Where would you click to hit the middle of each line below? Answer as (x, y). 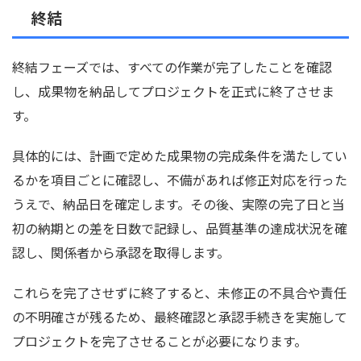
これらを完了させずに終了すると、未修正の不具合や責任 (179, 293)
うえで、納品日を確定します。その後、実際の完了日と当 (178, 204)
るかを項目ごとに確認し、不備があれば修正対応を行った (180, 180)
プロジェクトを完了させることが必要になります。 (160, 341)
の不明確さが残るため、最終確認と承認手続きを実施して (180, 317)
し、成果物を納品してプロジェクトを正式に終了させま (173, 91)
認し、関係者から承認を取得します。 (121, 253)
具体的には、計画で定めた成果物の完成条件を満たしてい (180, 156)
